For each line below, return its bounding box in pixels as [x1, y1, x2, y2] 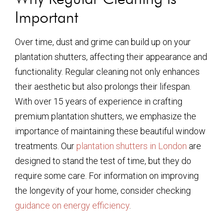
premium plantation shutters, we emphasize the [15, 111, 196, 121]
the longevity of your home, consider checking [15, 185, 191, 196]
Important [15, 7, 78, 27]
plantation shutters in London [76, 141, 187, 151]
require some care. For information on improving [15, 170, 199, 181]
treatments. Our [15, 141, 76, 151]
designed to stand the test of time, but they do [15, 156, 191, 166]
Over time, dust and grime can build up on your [15, 37, 191, 47]
